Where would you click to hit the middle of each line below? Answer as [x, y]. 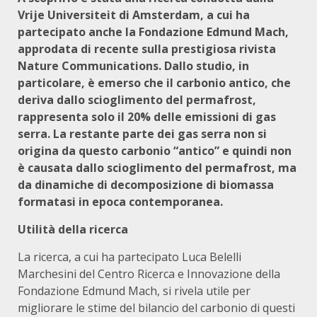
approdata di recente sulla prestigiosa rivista [147, 49]
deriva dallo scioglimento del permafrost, [137, 100]
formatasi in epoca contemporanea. [120, 202]
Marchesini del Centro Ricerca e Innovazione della [149, 274]
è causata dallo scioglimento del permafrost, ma [157, 168]
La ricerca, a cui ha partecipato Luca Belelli [129, 257]
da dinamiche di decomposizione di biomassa [146, 185]
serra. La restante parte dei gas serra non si [142, 134]
